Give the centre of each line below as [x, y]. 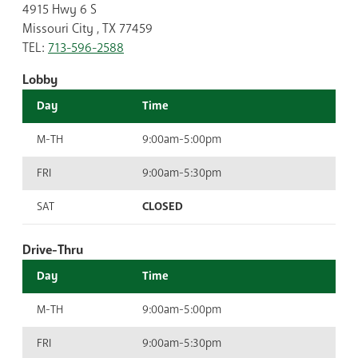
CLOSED [163, 206]
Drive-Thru [53, 250]
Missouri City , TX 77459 [88, 28]
